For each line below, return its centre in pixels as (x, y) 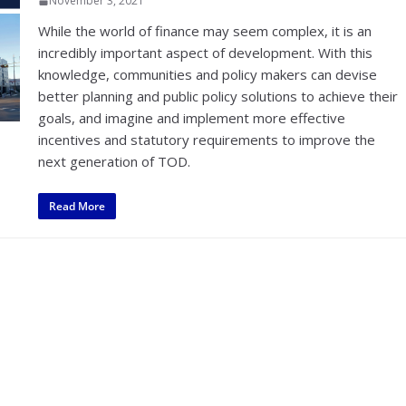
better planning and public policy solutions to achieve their (218, 96)
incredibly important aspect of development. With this (206, 53)
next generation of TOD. (115, 161)
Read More (77, 206)
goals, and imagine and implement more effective (192, 118)
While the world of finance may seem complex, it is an (205, 31)
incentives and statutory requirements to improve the (207, 140)
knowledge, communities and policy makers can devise (208, 74)
